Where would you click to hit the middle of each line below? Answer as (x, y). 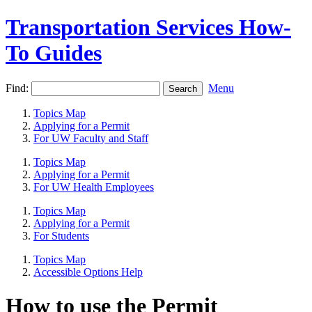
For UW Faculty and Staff (91, 138)
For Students (61, 235)
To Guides (54, 53)
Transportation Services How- (148, 28)
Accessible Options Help (88, 272)
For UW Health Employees (94, 187)
